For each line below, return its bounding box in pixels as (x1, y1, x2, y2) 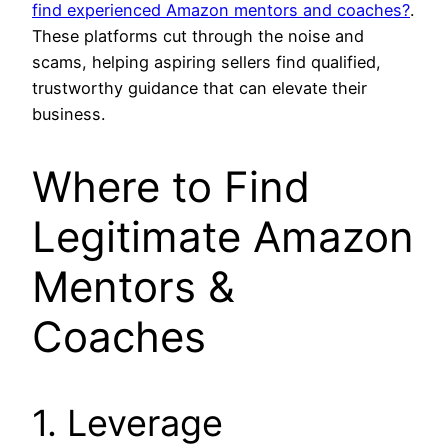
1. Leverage (32, 400, 223, 445)
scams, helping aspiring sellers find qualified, (32, 51, 381, 72)
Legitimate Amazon (32, 210, 414, 262)
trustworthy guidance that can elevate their (32, 77, 367, 98)
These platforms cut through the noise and (32, 25, 364, 46)
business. (32, 103, 105, 124)
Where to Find (32, 160, 310, 212)
